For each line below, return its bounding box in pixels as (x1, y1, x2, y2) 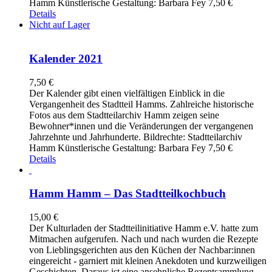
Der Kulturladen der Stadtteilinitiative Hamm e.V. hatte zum (29, 222, 258, 233)
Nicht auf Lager (29, 19, 90, 30)
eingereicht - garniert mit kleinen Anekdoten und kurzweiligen (29, 255, 267, 266)
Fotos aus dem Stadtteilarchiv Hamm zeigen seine (29, 110, 219, 121)
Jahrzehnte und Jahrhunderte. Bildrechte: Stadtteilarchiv (29, 132, 242, 143)
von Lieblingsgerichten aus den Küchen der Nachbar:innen (29, 244, 255, 255)
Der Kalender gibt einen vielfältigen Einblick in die (29, 88, 225, 99)
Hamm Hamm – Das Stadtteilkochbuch (29, 186, 226, 200)
